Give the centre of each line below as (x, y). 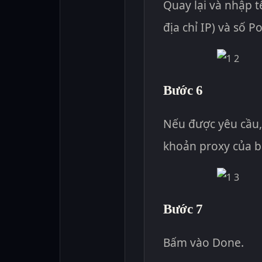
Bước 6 (183, 90)
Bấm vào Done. (204, 242)
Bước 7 (183, 208)
